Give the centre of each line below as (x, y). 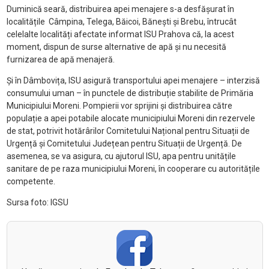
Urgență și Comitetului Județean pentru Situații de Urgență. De (124, 144)
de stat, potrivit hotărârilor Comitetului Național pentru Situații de (128, 131)
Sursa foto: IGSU (37, 203)
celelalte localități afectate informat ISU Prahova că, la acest (120, 35)
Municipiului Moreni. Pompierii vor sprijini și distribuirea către (119, 106)
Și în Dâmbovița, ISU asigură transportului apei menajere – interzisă (133, 81)
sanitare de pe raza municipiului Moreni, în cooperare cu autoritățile (133, 169)
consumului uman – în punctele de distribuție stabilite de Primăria (130, 93)
